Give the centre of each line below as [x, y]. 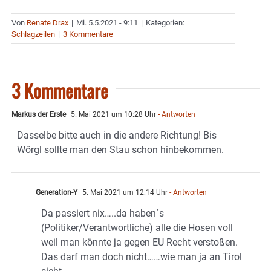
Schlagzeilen [33, 34]
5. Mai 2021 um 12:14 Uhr [124, 192]
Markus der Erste [39, 114]
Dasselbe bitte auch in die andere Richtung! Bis [117, 135]
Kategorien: [165, 22]
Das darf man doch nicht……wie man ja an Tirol [142, 256]
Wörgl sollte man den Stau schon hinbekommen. [120, 149]
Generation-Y [57, 192]
